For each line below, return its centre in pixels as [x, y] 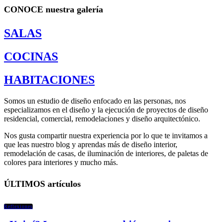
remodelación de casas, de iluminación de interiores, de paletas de [106, 154]
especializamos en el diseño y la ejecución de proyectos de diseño [106, 110]
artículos [63, 184]
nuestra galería [73, 10]
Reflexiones [18, 206]
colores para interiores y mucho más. [61, 163]
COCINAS [31, 57]
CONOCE [24, 10]
